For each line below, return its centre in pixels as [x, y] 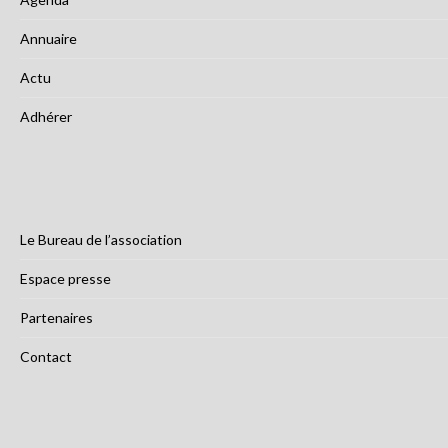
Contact [46, 357]
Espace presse [65, 279]
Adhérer [46, 117]
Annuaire [48, 39]
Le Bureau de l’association [101, 240]
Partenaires [56, 318]
